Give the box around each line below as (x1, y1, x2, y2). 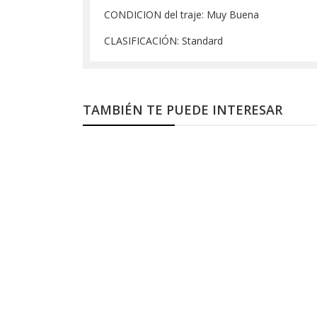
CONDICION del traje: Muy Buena (104, 8, 259, 21)
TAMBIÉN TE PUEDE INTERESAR (83, 101, 282, 118)
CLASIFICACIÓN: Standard (104, 34, 223, 47)
